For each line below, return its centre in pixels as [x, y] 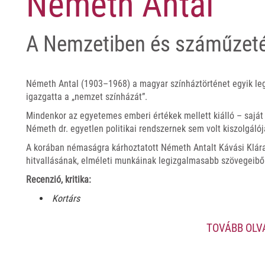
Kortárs [66, 199]
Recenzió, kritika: [59, 180]
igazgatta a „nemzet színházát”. [87, 97]
